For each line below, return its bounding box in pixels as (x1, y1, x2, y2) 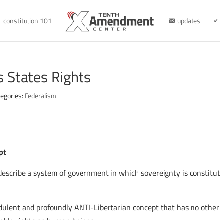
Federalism (25, 90, 57, 101)
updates (177, 15, 200, 26)
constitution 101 (3, 15, 52, 26)
